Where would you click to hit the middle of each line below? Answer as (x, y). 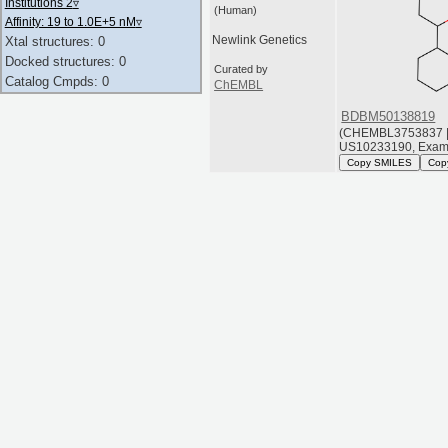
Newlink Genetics (259, 39)
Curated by (240, 69)
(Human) (235, 9)
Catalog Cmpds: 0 (56, 81)
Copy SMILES (379, 163)
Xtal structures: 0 (54, 42)
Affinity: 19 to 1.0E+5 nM (70, 22)
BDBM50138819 (388, 116)
